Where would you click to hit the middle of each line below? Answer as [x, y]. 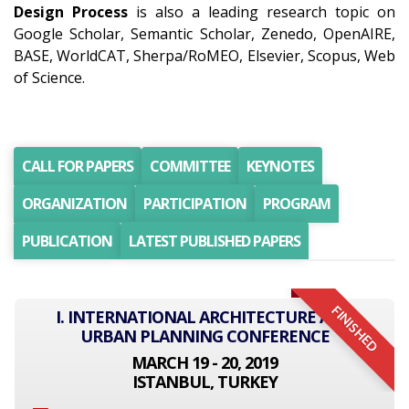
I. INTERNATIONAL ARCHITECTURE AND [204, 317]
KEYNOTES [280, 166]
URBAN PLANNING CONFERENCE [204, 336]
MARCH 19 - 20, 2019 [204, 362]
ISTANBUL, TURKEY [204, 382]
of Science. [49, 78]
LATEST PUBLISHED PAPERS [215, 241]
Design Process [71, 12]
